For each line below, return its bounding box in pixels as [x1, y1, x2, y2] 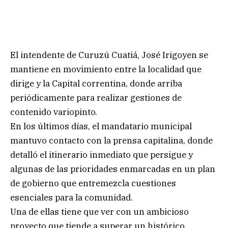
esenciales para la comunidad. [10, 192, 133, 204]
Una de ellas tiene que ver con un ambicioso [10, 206, 189, 218]
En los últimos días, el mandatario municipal [10, 121, 192, 132]
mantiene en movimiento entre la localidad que [10, 64, 202, 75]
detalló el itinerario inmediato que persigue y [10, 149, 193, 161]
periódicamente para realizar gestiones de [10, 92, 182, 104]
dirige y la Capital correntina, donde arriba [10, 78, 182, 90]
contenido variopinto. [10, 106, 97, 118]
